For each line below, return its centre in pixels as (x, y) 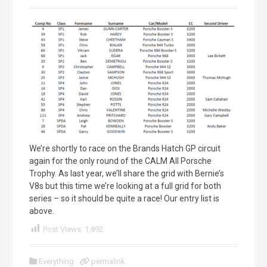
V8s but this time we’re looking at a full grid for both (125, 186)
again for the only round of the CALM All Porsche (120, 161)
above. (42, 211)
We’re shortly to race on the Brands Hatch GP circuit (125, 148)
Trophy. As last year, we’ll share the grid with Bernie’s (127, 173)
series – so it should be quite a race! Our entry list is (124, 198)
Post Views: (63, 229)
